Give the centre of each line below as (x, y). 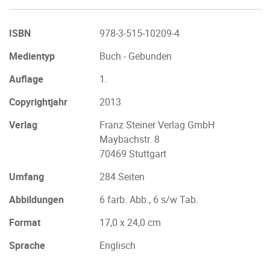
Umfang (27, 177)
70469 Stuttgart (133, 154)
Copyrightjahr (38, 102)
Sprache (27, 245)
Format (25, 222)
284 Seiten (122, 177)
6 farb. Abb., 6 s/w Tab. (149, 199)
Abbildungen (36, 199)
